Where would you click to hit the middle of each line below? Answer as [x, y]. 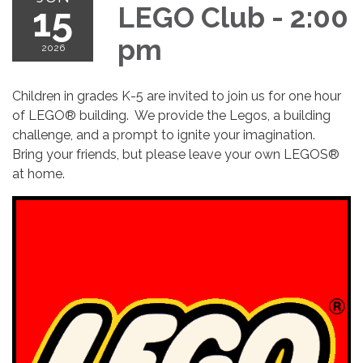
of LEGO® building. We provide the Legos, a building [171, 116]
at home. [40, 174]
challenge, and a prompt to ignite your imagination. [165, 135]
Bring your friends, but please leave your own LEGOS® [176, 155]
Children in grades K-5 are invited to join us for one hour [177, 96]
